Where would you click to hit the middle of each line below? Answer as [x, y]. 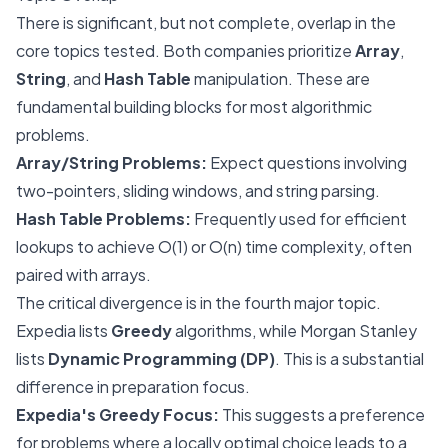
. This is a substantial [349, 358]
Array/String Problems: [111, 162]
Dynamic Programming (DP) [161, 358]
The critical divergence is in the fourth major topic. [198, 302]
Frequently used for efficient [299, 218]
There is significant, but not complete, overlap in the [206, 22]
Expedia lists [63, 330]
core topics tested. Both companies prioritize [185, 50]
